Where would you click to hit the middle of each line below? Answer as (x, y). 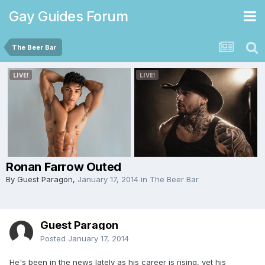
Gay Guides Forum (68, 16)
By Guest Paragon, (42, 179)
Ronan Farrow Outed (64, 167)
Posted (54, 238)
